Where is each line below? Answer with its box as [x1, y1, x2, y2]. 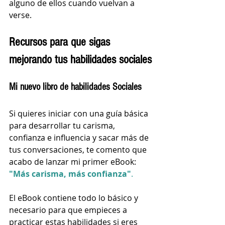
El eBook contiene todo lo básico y [9, 192, 140, 204]
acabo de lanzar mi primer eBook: [9, 156, 138, 168]
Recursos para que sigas [9, 35, 113, 49]
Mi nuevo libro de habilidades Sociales [9, 81, 142, 93]
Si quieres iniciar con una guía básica [9, 108, 150, 120]
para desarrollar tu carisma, [9, 120, 117, 132]
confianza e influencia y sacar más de [9, 132, 151, 144]
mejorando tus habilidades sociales [9, 53, 152, 67]
